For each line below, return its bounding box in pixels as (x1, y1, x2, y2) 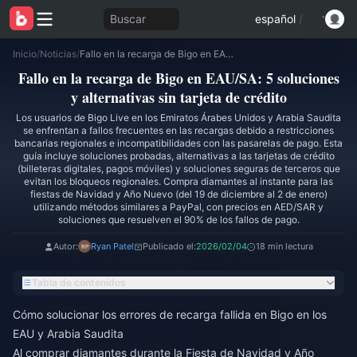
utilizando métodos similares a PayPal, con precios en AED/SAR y (33, 201, 324, 213)
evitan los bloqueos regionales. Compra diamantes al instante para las (24, 175, 333, 187)
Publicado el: (142, 241, 196, 252)
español (255, 12, 296, 25)
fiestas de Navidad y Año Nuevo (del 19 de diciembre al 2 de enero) (29, 188, 328, 200)
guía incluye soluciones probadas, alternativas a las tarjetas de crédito (22, 150, 335, 162)
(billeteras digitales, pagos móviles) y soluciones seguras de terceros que (17, 163, 340, 175)
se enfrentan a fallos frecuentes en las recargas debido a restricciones (23, 124, 334, 136)
